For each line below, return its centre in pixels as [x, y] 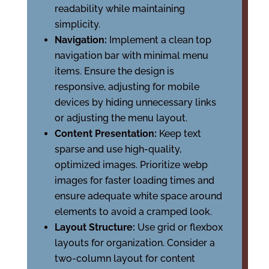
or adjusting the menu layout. [121, 118]
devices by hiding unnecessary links [135, 102]
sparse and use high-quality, [118, 149]
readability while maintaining [119, 9]
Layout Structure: [96, 227]
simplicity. [77, 24]
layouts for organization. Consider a [134, 243]
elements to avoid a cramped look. [133, 212]
